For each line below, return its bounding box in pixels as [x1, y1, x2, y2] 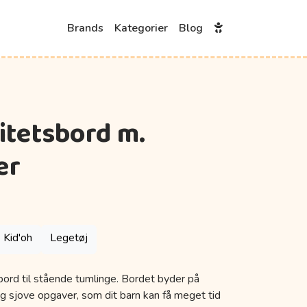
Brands [67, 21, 103, 36]
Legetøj [49, 230, 88, 246]
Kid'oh [3, 230, 32, 246]
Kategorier [114, 21, 168, 36]
